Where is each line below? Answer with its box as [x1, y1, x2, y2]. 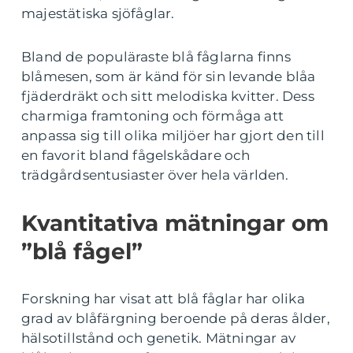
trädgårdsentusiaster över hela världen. [21, 167, 288, 184]
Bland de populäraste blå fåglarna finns [21, 49, 291, 65]
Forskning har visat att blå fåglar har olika [21, 291, 305, 307]
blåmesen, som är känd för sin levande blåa [21, 69, 316, 85]
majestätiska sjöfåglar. [21, 6, 175, 22]
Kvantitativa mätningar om [21, 210, 329, 237]
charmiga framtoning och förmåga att [21, 108, 284, 124]
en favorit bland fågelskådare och [21, 147, 251, 164]
